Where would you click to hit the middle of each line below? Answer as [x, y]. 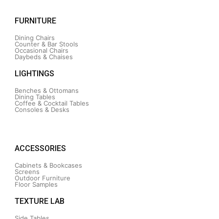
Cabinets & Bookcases [48, 165]
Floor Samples [36, 184]
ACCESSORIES [40, 148]
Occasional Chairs [42, 50]
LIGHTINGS [34, 74]
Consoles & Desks [42, 109]
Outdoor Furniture [43, 178]
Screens [27, 172]
